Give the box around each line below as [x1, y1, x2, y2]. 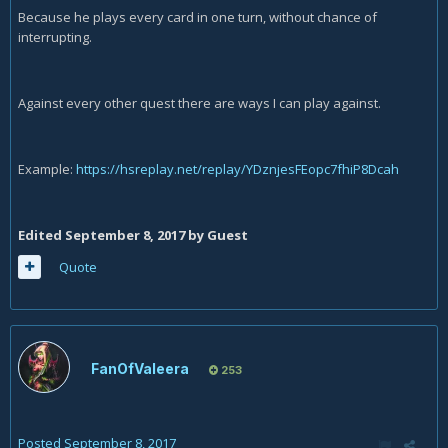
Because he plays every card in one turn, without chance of [18, 8, 377, 26]
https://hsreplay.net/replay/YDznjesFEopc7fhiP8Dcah [76, 160, 399, 178]
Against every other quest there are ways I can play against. [18, 94, 381, 112]
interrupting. [18, 28, 92, 46]
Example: [18, 160, 76, 178]
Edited [18, 226, 65, 244]
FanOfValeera [91, 360, 189, 377]
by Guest [185, 226, 248, 244]
